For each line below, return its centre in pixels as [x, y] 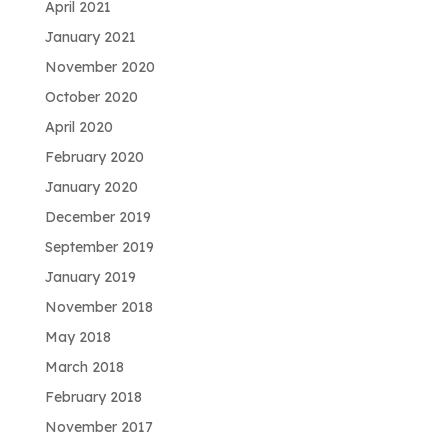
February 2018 [93, 396]
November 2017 [98, 426]
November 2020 [99, 66]
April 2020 [78, 126]
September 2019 [99, 246]
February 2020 [94, 156]
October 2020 [91, 96]
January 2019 [90, 276]
